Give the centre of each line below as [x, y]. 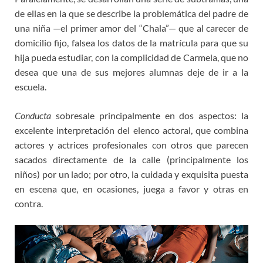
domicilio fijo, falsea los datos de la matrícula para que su [131, 43]
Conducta [33, 116]
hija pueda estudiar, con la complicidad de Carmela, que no [131, 58]
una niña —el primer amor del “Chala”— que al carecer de [131, 28]
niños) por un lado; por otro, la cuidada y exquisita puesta [131, 174]
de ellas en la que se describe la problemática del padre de [131, 14]
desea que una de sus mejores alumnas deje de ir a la [131, 72]
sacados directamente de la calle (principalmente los [131, 160]
